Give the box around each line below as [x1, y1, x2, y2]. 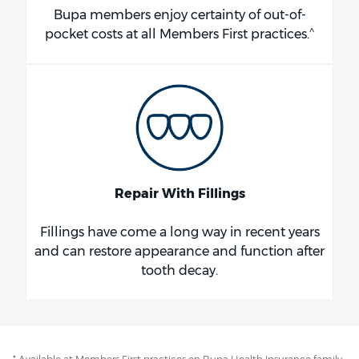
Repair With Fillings [114, 186, 245, 202]
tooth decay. [141, 263, 218, 279]
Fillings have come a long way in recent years [39, 224, 320, 240]
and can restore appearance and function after [34, 244, 325, 260]
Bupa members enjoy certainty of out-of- [53, 6, 306, 22]
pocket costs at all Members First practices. [45, 26, 309, 42]
